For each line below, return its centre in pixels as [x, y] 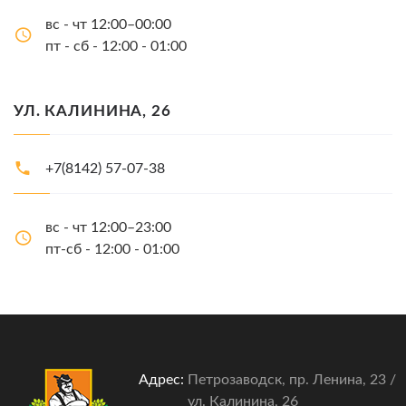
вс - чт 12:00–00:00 [108, 25]
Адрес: [161, 380]
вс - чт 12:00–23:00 [108, 228]
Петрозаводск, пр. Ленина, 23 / [292, 380]
